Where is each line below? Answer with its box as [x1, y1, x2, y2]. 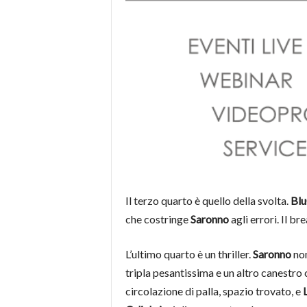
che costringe [125, 212, 191, 226]
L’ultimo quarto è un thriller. [125, 247, 253, 261]
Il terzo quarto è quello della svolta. [125, 194, 291, 208]
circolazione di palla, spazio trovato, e [125, 284, 303, 298]
